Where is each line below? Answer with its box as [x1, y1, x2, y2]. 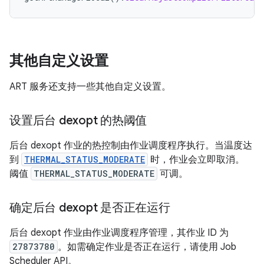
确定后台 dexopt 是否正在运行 [9, 200, 170, 215]
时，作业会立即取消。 [148, 154, 245, 166]
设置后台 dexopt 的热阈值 [9, 113, 147, 128]
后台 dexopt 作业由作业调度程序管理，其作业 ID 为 [9, 227, 229, 239]
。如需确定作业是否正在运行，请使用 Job [58, 241, 236, 253]
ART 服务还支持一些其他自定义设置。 [9, 81, 171, 93]
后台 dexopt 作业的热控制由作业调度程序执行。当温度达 [9, 140, 252, 151]
